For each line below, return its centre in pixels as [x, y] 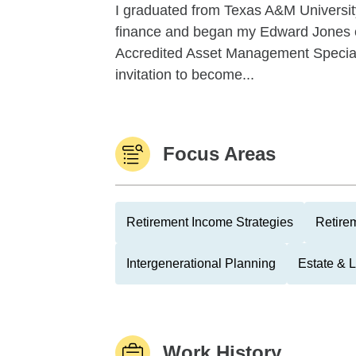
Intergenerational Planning [201, 263]
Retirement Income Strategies [210, 222]
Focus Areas [219, 154]
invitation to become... [185, 75]
